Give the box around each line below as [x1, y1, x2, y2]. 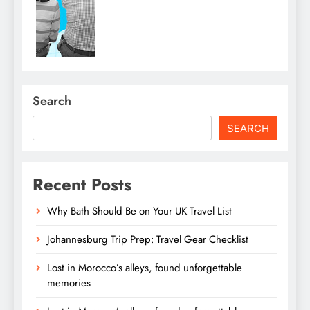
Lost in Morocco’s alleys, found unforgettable [47, 259, 242, 275]
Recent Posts [33, 172, 131, 197]
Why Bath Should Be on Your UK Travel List [47, 203, 232, 219]
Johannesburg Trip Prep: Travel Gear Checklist [47, 231, 248, 247]
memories [47, 275, 91, 291]
